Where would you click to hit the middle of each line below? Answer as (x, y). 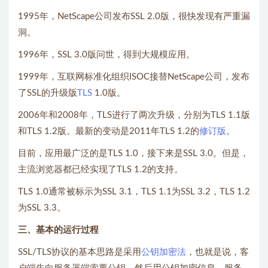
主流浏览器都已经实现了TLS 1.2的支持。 (100, 169)
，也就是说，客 (217, 252)
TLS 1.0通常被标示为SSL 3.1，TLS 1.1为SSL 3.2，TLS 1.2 (134, 191)
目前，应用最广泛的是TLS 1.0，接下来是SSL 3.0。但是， (133, 153)
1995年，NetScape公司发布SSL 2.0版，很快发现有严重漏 (134, 16)
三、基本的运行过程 (58, 230)
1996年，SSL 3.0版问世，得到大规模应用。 (106, 54)
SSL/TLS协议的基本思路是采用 (80, 252)
